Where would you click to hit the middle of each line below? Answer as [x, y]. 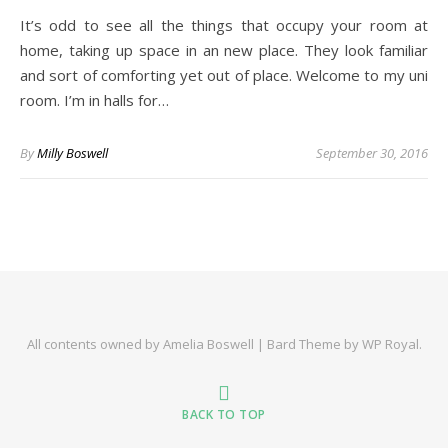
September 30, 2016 [372, 153]
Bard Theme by [314, 344]
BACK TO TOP [224, 414]
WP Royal [390, 344]
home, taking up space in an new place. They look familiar [224, 50]
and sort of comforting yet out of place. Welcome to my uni [224, 75]
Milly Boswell [72, 153]
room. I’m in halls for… [94, 100]
